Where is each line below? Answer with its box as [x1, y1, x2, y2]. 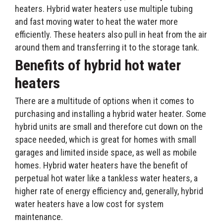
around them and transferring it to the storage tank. [15, 42, 199, 53]
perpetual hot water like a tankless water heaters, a [15, 172, 198, 183]
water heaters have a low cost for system [15, 198, 164, 209]
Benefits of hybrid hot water [15, 56, 181, 74]
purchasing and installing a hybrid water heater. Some [15, 108, 206, 119]
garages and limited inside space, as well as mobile [15, 147, 197, 158]
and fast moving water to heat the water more [15, 16, 178, 27]
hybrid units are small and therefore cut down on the [15, 121, 203, 132]
